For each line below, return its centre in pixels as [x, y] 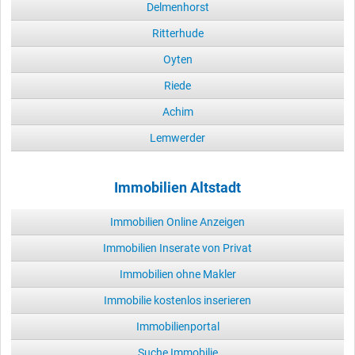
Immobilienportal [177, 327]
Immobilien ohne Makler [177, 275]
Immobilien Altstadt [177, 188]
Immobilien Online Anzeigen [177, 222]
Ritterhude [177, 34]
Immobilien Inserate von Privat [177, 248]
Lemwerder [177, 138]
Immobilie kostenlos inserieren [177, 301]
